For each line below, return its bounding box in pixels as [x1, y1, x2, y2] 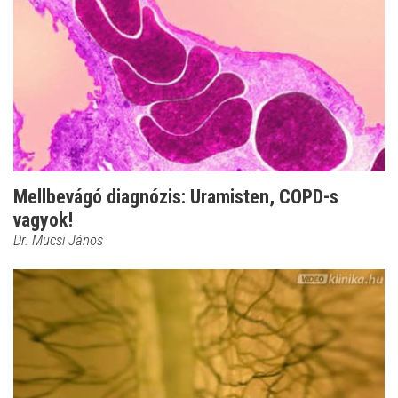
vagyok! [13, 208, 73, 231]
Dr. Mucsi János [13, 230, 103, 249]
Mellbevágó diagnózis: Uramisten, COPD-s [13, 185, 338, 208]
